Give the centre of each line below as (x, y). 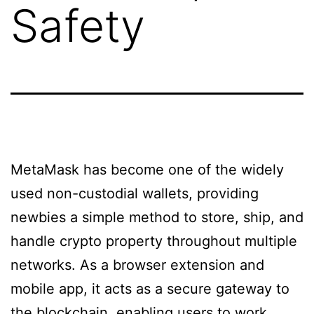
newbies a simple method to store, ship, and (157, 217)
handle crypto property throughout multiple (154, 241)
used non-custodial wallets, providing (135, 193)
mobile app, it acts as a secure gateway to (150, 289)
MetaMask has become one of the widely (147, 170)
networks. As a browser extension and (137, 265)
